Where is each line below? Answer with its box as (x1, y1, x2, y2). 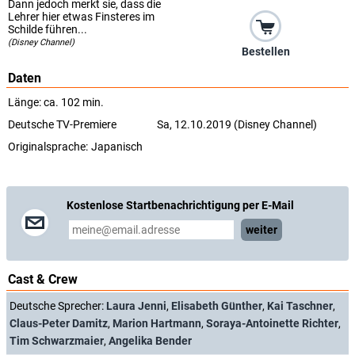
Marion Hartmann (113, 317, 201, 330)
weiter (246, 223, 277, 237)
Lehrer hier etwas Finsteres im (8, 10, 155, 23)
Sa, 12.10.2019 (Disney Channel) (157, 118, 317, 132)
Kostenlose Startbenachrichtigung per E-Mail (67, 199, 294, 212)
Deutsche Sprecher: (10, 300, 106, 313)
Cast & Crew (8, 272, 78, 288)
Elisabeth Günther (171, 300, 262, 313)
